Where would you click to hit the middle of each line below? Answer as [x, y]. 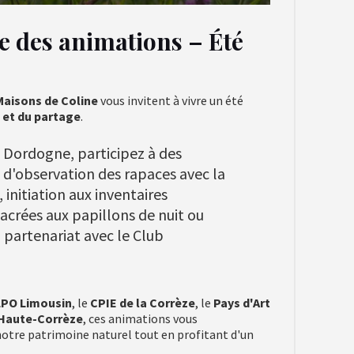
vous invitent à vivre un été [171, 100]
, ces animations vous [140, 318]
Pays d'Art [242, 303]
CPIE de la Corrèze [143, 303]
